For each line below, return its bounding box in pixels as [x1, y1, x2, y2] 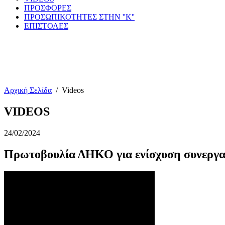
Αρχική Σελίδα [4, 86, 52, 94]
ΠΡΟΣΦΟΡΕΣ [24, 4, 71, 12]
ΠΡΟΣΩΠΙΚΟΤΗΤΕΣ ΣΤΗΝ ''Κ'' [24, 13, 135, 21]
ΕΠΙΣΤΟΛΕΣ [24, 22, 68, 30]
